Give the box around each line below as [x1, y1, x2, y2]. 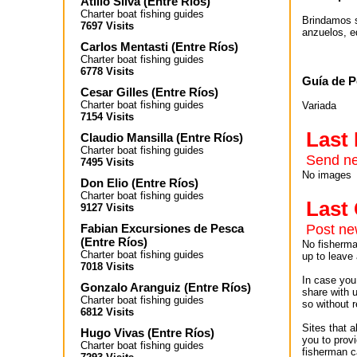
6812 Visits [80, 306, 134, 318]
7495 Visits [80, 156, 134, 168]
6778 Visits [80, 65, 134, 77]
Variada [302, 100, 336, 112]
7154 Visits [80, 111, 134, 123]
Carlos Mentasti [80, 40, 168, 53]
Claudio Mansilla [80, 131, 173, 144]
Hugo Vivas [80, 326, 144, 339]
